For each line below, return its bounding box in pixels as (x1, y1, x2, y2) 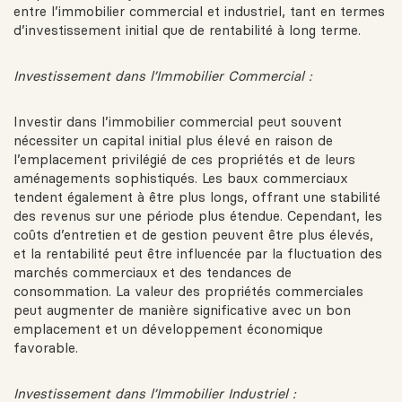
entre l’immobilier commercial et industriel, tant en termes (13, 3, 385, 21)
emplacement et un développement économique (13, 320, 323, 338)
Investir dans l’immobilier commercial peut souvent (13, 113, 342, 131)
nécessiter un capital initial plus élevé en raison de (13, 132, 333, 150)
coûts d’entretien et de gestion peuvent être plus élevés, (13, 226, 373, 244)
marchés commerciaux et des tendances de (13, 264, 292, 282)
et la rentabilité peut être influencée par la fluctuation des (13, 245, 382, 263)
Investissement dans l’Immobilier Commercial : (13, 67, 312, 85)
